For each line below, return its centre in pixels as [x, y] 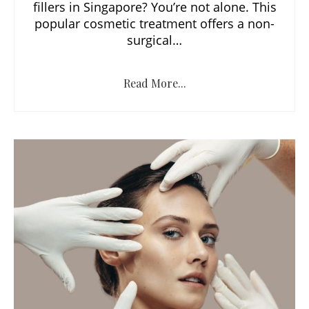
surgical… [154, 40]
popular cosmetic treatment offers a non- [154, 23]
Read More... [154, 83]
